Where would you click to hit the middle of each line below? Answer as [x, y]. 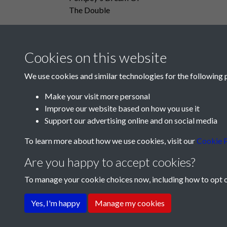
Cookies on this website [96, 57]
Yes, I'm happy [55, 203]
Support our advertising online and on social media [131, 120]
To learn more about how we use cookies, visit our [110, 141]
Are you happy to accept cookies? [110, 162]
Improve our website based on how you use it [122, 108]
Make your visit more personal [97, 96]
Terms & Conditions [93, 194]
